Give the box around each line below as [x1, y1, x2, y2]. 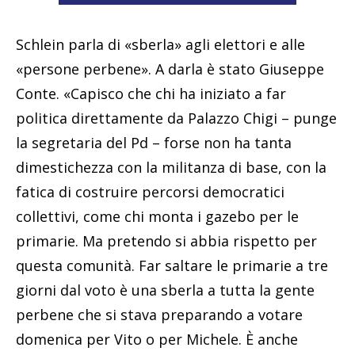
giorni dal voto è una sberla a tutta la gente [16, 281, 315, 300]
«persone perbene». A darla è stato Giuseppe [16, 59, 324, 79]
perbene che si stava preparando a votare [16, 305, 303, 325]
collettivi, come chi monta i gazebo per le [16, 207, 299, 227]
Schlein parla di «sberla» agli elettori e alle [16, 35, 305, 55]
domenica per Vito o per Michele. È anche [16, 330, 298, 349]
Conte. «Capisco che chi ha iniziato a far [16, 84, 286, 104]
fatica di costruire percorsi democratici [16, 182, 284, 202]
